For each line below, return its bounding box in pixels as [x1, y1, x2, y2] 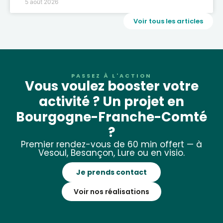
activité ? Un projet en [39, 93, 184, 111]
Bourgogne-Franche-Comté [16, 108, 207, 126]
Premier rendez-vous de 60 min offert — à [21, 138, 202, 151]
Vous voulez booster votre [24, 77, 199, 96]
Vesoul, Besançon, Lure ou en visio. [38, 147, 185, 159]
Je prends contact [76, 167, 147, 178]
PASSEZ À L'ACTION [71, 72, 152, 80]
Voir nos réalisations [74, 187, 149, 197]
